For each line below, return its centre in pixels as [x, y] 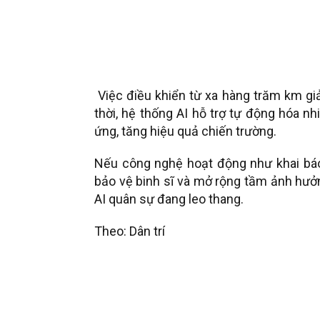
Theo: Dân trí [130, 231]
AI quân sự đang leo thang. [169, 199]
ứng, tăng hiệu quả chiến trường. [185, 131]
